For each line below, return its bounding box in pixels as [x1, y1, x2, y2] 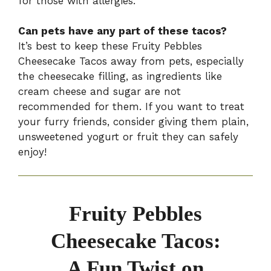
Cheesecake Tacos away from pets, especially [18, 55, 244, 68]
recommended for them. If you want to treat [18, 100, 244, 113]
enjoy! [18, 146, 47, 158]
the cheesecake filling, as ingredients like [18, 70, 222, 83]
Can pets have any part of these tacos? [18, 25, 227, 38]
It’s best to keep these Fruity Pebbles [18, 40, 202, 53]
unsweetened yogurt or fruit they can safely [18, 131, 238, 143]
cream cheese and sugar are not [18, 85, 181, 98]
